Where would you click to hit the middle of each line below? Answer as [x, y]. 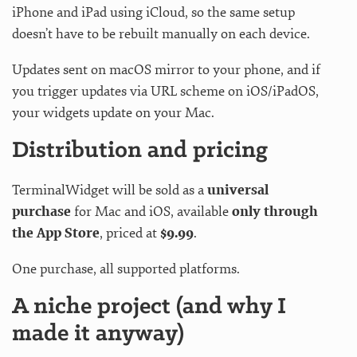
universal [238, 190]
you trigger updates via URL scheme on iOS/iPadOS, [165, 91]
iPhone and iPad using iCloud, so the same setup [153, 12]
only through [275, 211]
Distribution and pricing [140, 151]
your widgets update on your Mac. [113, 112]
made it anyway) [98, 334]
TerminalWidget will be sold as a [110, 190]
